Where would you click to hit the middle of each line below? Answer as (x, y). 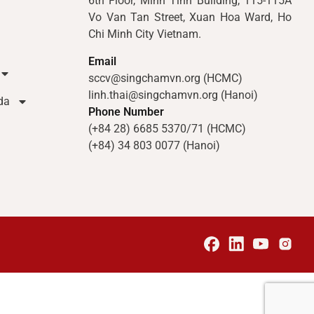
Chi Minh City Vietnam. (145, 34)
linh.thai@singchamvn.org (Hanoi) (173, 95)
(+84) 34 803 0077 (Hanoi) (154, 145)
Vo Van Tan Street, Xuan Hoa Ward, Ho (190, 18)
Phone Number (126, 111)
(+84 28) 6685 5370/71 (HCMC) (167, 128)
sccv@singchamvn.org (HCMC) (169, 78)
